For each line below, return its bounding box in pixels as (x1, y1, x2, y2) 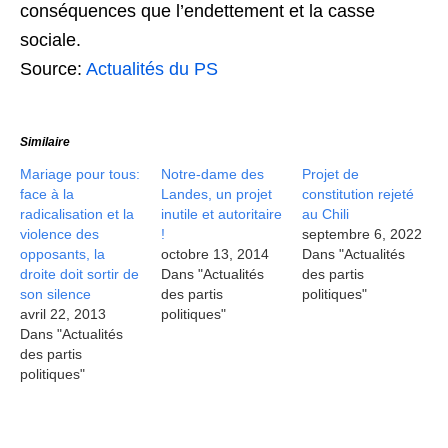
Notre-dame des (161, 166, 265, 182)
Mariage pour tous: (20, 166, 140, 182)
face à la (20, 186, 74, 202)
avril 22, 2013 (20, 306, 106, 322)
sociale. (20, 30, 81, 50)
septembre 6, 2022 (302, 226, 423, 242)
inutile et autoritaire (161, 206, 283, 222)
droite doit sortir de (20, 266, 139, 282)
